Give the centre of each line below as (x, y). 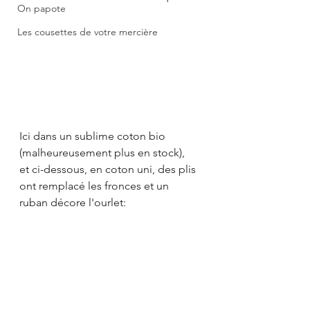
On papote (42, 8)
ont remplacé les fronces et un (95, 186)
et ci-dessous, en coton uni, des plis (109, 170)
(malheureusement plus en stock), (102, 153)
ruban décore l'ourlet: (73, 203)
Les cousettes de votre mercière (88, 32)
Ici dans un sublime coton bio (94, 136)
